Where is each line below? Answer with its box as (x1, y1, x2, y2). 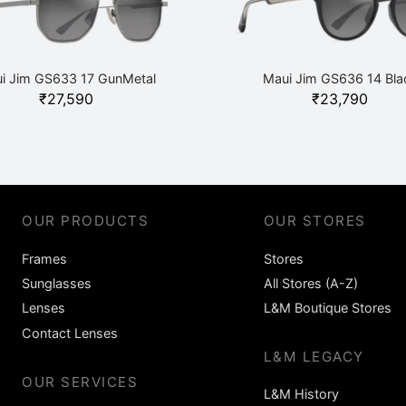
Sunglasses (22, 275, 92, 291)
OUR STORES (263, 211, 366, 229)
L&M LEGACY (263, 348, 364, 366)
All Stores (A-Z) (263, 275, 358, 291)
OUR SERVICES (22, 372, 139, 391)
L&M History (263, 386, 339, 402)
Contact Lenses (22, 324, 118, 341)
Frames (22, 250, 67, 266)
